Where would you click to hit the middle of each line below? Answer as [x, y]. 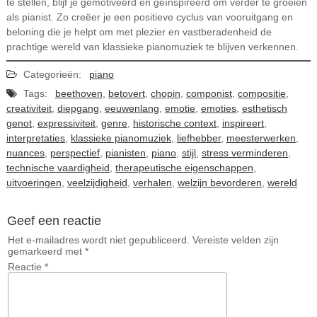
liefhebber [198, 138]
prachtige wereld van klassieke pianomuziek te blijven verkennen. [152, 47]
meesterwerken [261, 138]
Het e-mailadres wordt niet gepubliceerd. [98, 240]
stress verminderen [244, 153]
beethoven [79, 93]
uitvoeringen [34, 183]
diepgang [78, 108]
